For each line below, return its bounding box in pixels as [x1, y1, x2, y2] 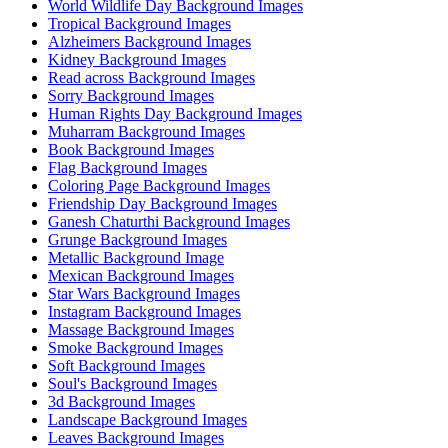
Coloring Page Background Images [48, 177, 270, 195]
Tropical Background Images [48, 15, 231, 33]
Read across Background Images [48, 69, 255, 87]
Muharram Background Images [48, 123, 245, 141]
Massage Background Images [48, 321, 234, 339]
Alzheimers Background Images [48, 33, 251, 51]
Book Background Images [48, 141, 214, 159]
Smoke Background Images [48, 339, 223, 357]
